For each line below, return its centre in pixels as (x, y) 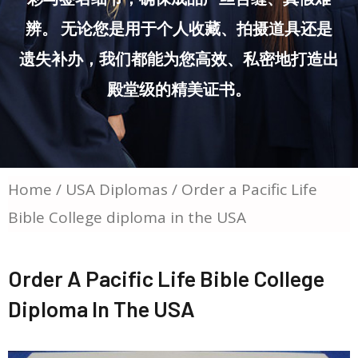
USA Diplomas (117, 189)
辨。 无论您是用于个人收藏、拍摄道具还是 (179, 28)
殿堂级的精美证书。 (179, 89)
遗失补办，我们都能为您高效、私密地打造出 (179, 58)
